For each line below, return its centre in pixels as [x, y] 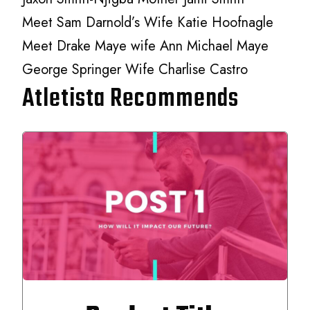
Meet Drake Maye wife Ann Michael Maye [146, 46]
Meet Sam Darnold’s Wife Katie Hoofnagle [148, 22]
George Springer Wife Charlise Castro [135, 69]
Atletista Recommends [131, 99]
